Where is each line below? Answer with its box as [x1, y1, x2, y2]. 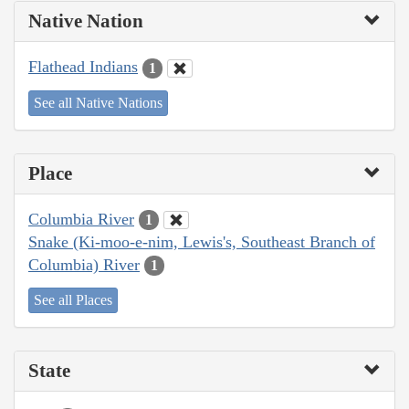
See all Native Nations [34, 94, 163, 110]
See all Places [34, 292, 112, 309]
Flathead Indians [28, 58, 138, 77]
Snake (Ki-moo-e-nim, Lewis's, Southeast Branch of [28, 232, 375, 251]
